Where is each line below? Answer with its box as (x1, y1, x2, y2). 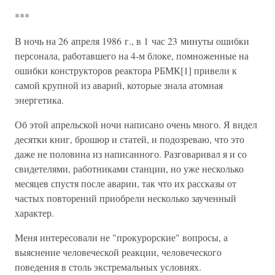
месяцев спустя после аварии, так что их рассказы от (15, 177, 236, 190)
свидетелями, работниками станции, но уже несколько (15, 162, 244, 175)
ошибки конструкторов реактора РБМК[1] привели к (15, 64, 237, 77)
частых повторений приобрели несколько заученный (15, 192, 236, 204)
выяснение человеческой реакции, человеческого (15, 246, 222, 258)
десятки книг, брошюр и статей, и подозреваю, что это (15, 133, 244, 145)
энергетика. (15, 93, 64, 106)
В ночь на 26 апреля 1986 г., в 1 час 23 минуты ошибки (15, 34, 249, 47)
